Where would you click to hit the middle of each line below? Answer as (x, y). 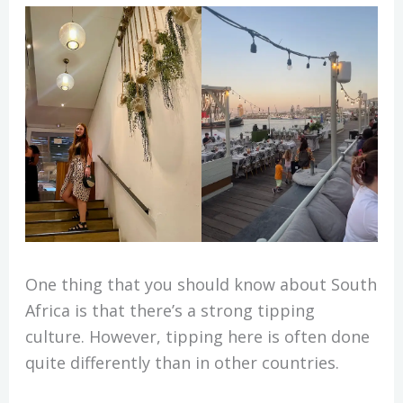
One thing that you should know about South (201, 284)
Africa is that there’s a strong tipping (170, 310)
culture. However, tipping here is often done (197, 336)
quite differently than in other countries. (184, 362)
